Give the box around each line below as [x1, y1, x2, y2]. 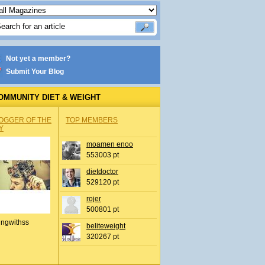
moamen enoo [86, 140, 133, 148]
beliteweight [86, 222, 125, 230]
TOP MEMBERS [66, 116, 118, 124]
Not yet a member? [6, 54, 70, 63]
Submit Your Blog [6, 67, 64, 76]
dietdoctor [86, 167, 118, 176]
